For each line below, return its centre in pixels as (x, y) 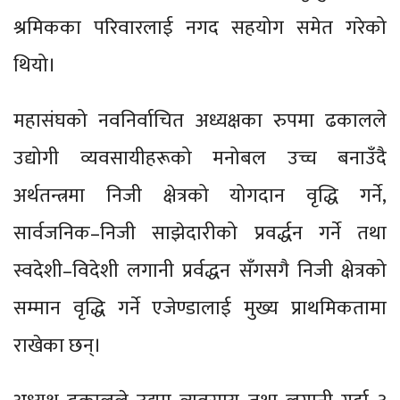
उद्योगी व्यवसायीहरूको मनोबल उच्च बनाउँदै (200, 158)
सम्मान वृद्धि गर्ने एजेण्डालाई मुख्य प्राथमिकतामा (200, 308)
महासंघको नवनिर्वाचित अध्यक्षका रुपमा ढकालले (200, 121)
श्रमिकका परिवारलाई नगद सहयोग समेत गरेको (200, 28)
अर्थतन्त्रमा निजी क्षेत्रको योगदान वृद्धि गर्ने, (200, 196)
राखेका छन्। (60, 346)
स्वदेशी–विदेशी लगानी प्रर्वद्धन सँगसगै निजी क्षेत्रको (200, 271)
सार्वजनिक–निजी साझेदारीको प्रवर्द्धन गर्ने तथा (200, 233)
